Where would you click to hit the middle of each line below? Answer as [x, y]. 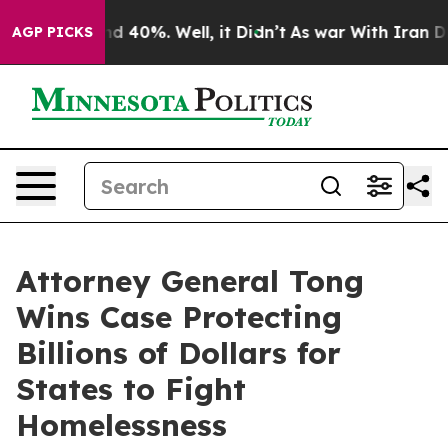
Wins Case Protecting [179, 317]
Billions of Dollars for [178, 353]
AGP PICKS [52, 32]
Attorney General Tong [190, 281]
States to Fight [131, 389]
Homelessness [121, 425]
